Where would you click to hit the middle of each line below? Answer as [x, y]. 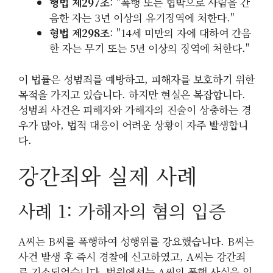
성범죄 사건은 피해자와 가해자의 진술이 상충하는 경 [135, 109]
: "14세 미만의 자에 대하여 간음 [180, 33]
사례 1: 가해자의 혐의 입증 [122, 211]
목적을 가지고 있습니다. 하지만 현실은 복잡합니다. [132, 94]
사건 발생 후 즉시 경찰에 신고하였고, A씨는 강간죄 [132, 257]
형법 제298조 [80, 33]
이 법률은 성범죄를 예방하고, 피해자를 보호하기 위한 [136, 79]
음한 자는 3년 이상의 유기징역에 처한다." [142, 18]
